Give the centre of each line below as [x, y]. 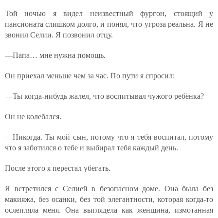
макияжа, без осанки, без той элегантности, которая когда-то [109, 199]
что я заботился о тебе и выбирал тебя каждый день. [91, 148]
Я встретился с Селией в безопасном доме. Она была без [109, 189]
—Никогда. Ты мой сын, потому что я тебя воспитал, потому [109, 137]
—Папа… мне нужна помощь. [55, 55]
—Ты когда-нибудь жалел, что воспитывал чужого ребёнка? [104, 96]
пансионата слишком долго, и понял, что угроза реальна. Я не [109, 24]
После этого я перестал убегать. [58, 168]
